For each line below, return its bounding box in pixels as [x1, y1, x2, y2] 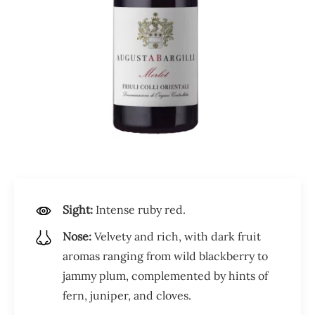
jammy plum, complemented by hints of [63, 268, 268, 283]
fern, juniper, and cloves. [63, 288, 191, 302]
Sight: [63, 202, 93, 217]
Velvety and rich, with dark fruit [91, 229, 261, 243]
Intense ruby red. [93, 202, 186, 217]
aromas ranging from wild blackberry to [63, 248, 268, 263]
